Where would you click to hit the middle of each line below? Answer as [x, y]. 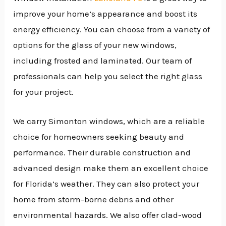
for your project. [44, 92]
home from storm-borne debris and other [94, 199]
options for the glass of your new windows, [95, 45]
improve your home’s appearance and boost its [105, 13]
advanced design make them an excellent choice [111, 168]
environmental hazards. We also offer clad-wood [108, 215]
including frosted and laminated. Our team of [103, 60]
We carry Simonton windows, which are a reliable [109, 121]
